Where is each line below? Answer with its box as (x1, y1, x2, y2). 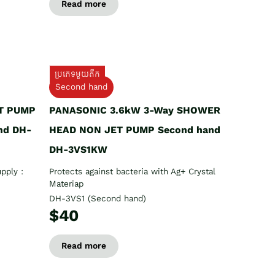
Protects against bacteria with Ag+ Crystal (49, 166, 215, 177)
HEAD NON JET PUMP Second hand (49, 123, 220, 136)
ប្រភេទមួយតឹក (55, 68, 100, 79)
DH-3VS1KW (49, 143, 107, 155)
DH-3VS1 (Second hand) (49, 193, 146, 204)
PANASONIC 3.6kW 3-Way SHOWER (49, 104, 220, 116)
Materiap (49, 178, 83, 189)
